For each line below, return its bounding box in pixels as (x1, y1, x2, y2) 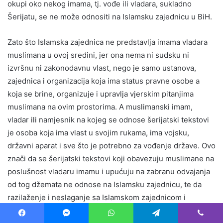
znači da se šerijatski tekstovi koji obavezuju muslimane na (7, 153, 214, 163)
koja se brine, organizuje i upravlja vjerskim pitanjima (7, 89, 194, 99)
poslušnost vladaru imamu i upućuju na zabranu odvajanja (7, 166, 210, 176)
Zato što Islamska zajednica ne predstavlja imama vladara (7, 37, 208, 47)
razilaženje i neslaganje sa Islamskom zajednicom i (7, 192, 186, 202)
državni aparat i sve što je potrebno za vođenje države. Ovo (7, 140, 216, 150)
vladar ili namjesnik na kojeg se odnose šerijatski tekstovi (7, 114, 209, 124)
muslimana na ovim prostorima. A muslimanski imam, (7, 102, 193, 111)
